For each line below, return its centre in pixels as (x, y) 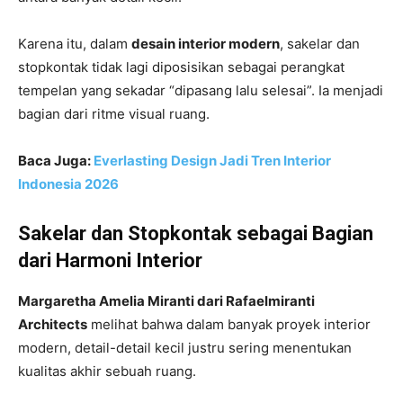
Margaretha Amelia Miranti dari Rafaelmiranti (166, 300)
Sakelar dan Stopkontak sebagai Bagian (196, 233)
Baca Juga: (56, 160)
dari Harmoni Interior (110, 260)
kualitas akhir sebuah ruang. (107, 371)
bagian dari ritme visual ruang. (114, 113)
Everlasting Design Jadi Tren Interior (212, 160)
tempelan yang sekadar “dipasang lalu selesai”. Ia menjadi (201, 90)
